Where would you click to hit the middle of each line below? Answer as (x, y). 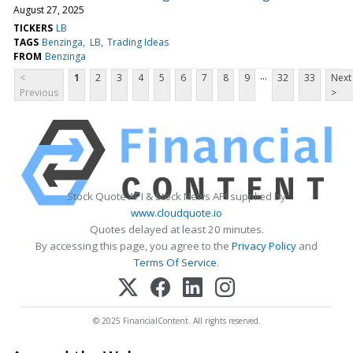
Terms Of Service (175, 262)
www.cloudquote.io (176, 212)
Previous (39, 92)
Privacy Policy (264, 245)
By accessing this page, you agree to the (134, 245)
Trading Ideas (137, 42)
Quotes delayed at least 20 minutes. (176, 229)
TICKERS (33, 28)
